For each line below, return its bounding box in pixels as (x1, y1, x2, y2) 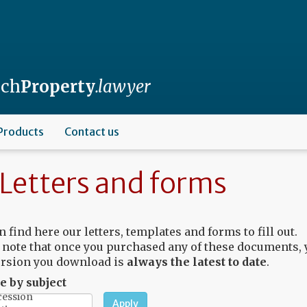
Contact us (64, 125, 119, 138)
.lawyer (95, 76, 151, 97)
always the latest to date (126, 255, 267, 269)
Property (20, 76, 95, 97)
